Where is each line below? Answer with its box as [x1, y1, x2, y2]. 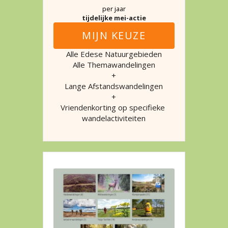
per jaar [102, 4, 126, 14]
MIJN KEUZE [82, 28, 146, 43]
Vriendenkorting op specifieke [61, 102, 165, 113]
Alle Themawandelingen [72, 60, 155, 70]
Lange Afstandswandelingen [65, 81, 163, 92]
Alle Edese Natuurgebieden [66, 49, 162, 60]
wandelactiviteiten [82, 113, 146, 124]
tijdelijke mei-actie [81, 13, 146, 23]
